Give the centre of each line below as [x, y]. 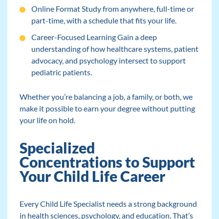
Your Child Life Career [92, 176]
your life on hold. [47, 120]
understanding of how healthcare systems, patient [115, 49]
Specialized [57, 148]
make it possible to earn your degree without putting [107, 109]
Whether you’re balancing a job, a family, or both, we [106, 97]
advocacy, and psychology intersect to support [108, 61]
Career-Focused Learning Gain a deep [94, 37]
